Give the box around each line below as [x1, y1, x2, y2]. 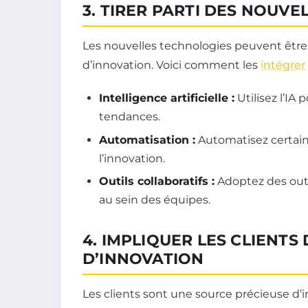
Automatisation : [99, 133, 195, 146]
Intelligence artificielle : [99, 91, 234, 105]
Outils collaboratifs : [99, 175, 214, 188]
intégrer [261, 58, 305, 72]
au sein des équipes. [99, 193, 210, 207]
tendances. [99, 110, 160, 124]
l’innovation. [99, 151, 165, 165]
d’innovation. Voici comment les [82, 58, 261, 72]
